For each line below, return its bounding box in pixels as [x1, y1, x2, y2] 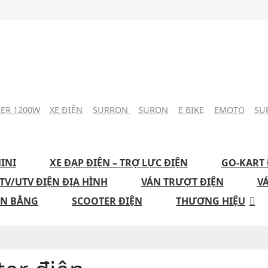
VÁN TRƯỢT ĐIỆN [141, 175, 224, 189]
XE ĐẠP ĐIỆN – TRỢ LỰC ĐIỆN [49, 156, 188, 170]
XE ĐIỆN [50, 104, 83, 116]
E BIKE [178, 104, 204, 116]
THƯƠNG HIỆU [176, 194, 246, 208]
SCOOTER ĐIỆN [72, 194, 142, 208]
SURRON [93, 104, 131, 116]
